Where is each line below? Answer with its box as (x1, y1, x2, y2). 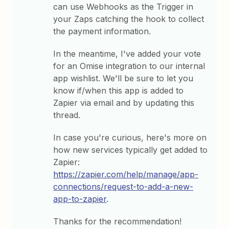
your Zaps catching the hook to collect (53, 14, 204, 24)
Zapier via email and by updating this (53, 98, 195, 108)
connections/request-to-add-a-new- (53, 181, 194, 192)
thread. (53, 110, 81, 120)
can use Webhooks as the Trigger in (53, 2, 194, 12)
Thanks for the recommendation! (53, 216, 182, 226)
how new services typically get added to (53, 145, 208, 155)
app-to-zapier (53, 194, 107, 204)
